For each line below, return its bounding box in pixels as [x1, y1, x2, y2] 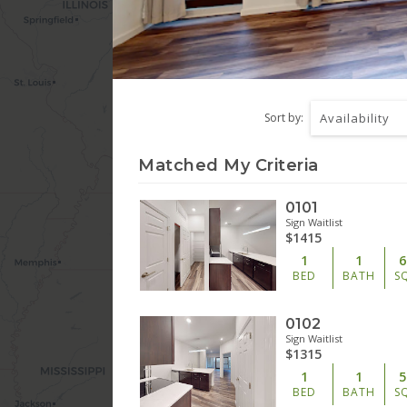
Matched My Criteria [138, 154, 319, 175]
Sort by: [264, 109, 304, 125]
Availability [320, 109, 391, 126]
